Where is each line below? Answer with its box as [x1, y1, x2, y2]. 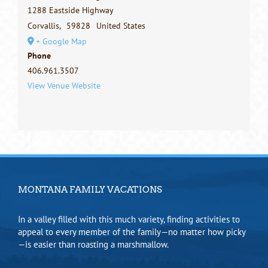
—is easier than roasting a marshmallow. [18, 239, 169, 251]
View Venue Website [27, 80, 100, 91]
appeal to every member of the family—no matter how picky [18, 226, 246, 238]
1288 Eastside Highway [27, 4, 114, 16]
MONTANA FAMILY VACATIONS [18, 184, 162, 196]
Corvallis [27, 20, 59, 31]
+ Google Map [35, 35, 87, 47]
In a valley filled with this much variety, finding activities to [18, 214, 240, 226]
